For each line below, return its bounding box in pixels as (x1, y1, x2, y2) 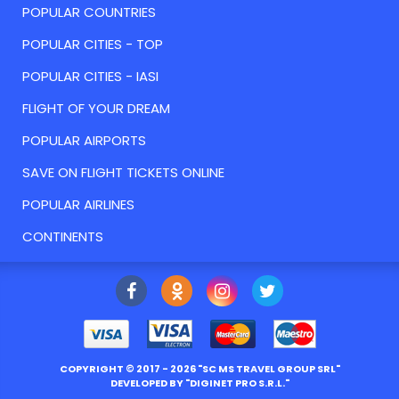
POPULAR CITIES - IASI (22, 67, 159, 86)
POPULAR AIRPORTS (22, 131, 146, 151)
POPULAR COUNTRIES (22, 3, 156, 22)
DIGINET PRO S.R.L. (189, 375, 285, 390)
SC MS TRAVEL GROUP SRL (201, 361, 336, 376)
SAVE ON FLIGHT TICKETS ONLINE (22, 163, 224, 183)
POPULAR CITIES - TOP (22, 35, 163, 54)
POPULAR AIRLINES (22, 195, 134, 215)
